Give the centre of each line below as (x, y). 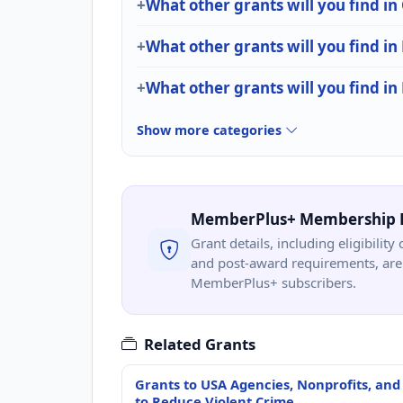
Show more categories (211, 130)
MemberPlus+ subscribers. (273, 282)
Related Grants (200, 344)
